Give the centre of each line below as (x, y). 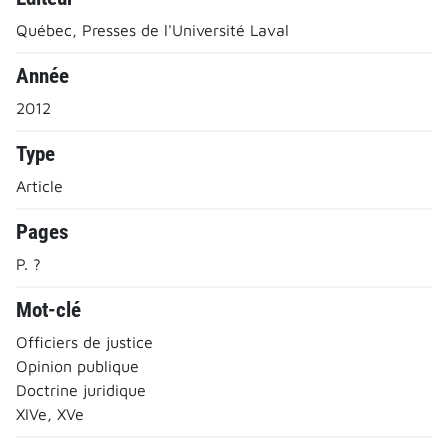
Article (39, 185)
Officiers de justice (84, 341)
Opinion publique (77, 365)
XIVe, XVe (50, 413)
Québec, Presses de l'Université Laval (152, 29)
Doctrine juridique (81, 389)
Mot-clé (48, 309)
